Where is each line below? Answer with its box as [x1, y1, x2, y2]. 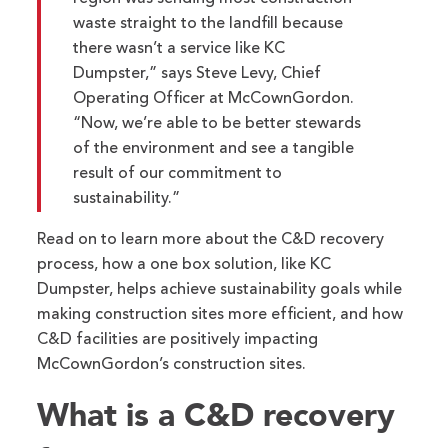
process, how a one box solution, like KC [37, 256, 332, 273]
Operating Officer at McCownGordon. [73, 90, 355, 107]
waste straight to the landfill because [73, 15, 344, 32]
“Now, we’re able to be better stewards [73, 115, 362, 132]
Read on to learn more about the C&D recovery [37, 231, 385, 248]
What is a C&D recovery [37, 395, 396, 434]
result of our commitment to [73, 165, 283, 182]
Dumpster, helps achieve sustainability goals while [37, 281, 403, 298]
